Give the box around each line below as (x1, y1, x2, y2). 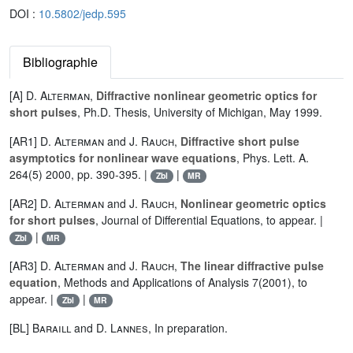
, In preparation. (148, 320, 228, 336)
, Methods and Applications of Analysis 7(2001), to (58, 274, 307, 291)
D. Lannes (96, 320, 148, 336)
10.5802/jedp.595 (39, 6, 126, 22)
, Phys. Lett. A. (236, 150, 309, 166)
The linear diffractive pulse (180, 258, 324, 274)
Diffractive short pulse (180, 133, 299, 150)
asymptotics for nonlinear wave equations (9, 150, 236, 166)
